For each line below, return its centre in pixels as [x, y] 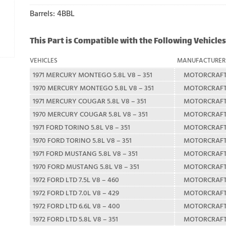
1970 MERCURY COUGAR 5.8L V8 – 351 [90, 114]
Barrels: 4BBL [52, 14]
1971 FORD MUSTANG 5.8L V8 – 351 [85, 153]
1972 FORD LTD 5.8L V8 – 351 [75, 219]
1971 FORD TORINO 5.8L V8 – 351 [81, 127]
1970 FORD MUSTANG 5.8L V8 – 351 [86, 166]
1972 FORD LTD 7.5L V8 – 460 [76, 180]
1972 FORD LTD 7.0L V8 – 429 [76, 193]
